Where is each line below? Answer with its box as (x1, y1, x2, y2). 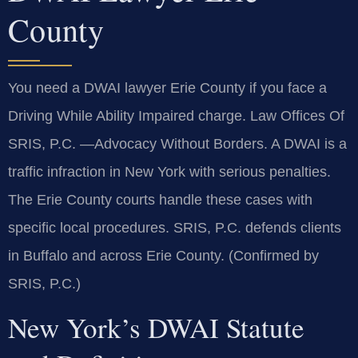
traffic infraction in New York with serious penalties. (8, 163, 331, 180)
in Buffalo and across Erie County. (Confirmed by (8, 247, 319, 264)
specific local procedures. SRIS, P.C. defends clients (8, 219, 341, 236)
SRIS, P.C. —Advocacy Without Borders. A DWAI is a (8, 135, 347, 152)
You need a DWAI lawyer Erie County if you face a (8, 79, 327, 96)
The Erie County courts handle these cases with (8, 191, 312, 208)
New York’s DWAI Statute (8, 308, 304, 346)
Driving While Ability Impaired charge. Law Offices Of (8, 107, 344, 124)
